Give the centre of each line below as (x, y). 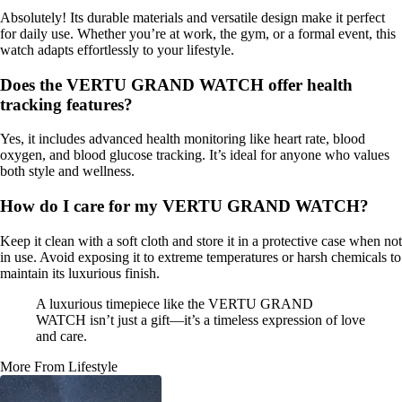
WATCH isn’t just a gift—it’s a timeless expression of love (201, 319)
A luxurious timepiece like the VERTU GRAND (175, 303)
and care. (61, 336)
